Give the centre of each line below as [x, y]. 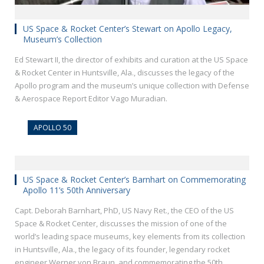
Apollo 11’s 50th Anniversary [77, 190]
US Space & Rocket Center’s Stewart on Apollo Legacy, [128, 28]
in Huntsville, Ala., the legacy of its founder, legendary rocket [122, 249]
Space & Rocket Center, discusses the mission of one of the [121, 223]
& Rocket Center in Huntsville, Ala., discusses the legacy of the [125, 72]
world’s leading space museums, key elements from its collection [130, 236]
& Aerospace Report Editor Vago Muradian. [91, 98]
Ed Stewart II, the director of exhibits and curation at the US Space [131, 59]
